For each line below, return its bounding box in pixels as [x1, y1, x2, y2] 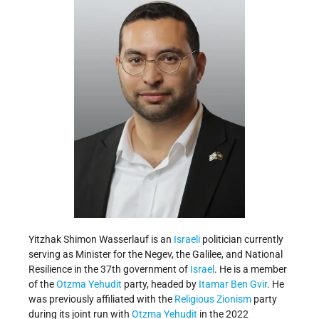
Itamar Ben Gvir [199, 278, 267, 291]
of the [28, 278, 56, 291]
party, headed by [122, 278, 199, 291]
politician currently [200, 234, 283, 246]
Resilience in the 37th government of [28, 263, 190, 276]
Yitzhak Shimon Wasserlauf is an [28, 234, 174, 246]
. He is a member [214, 263, 287, 276]
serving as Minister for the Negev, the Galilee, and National [28, 249, 283, 261]
